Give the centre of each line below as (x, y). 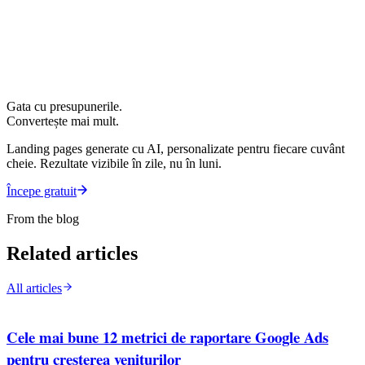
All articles (34, 288)
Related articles (72, 253)
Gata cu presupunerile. (64, 106)
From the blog (43, 219)
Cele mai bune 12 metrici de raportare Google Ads (167, 336)
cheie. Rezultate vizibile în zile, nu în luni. (114, 163)
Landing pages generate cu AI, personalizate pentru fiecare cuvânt (176, 149)
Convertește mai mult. (63, 121)
